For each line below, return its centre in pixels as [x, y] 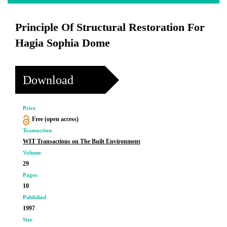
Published [34, 197]
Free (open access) [55, 119]
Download [48, 80]
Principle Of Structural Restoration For [110, 27]
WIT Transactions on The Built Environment [82, 141]
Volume [32, 153]
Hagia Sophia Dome [63, 43]
